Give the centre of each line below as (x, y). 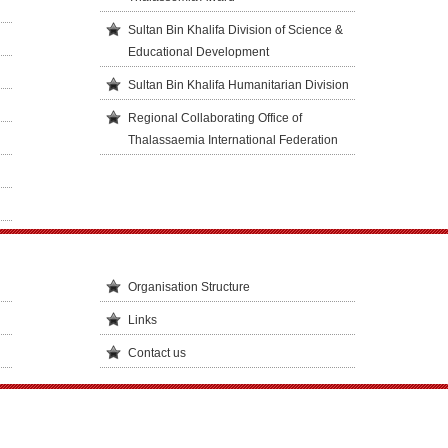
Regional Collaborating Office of (214, 118)
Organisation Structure (188, 287)
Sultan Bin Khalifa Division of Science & (235, 30)
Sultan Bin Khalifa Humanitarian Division (238, 85)
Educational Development (198, 52)
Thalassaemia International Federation (232, 140)
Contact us (156, 353)
